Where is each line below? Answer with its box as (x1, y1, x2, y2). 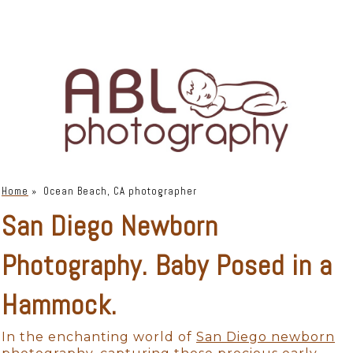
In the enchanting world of (2, 329, 196, 345)
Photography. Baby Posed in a (2, 248, 333, 284)
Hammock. (2, 288, 117, 323)
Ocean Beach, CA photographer (43, 184, 197, 199)
